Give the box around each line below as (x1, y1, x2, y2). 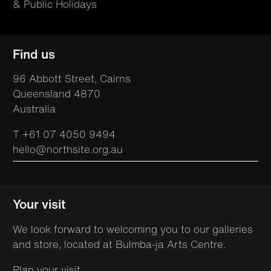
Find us (13, 44, 55, 64)
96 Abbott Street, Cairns (13, 71, 131, 87)
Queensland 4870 (13, 86, 100, 102)
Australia (13, 101, 56, 117)
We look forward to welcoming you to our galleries (13, 221, 253, 237)
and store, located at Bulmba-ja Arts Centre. (13, 236, 226, 252)
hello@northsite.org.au (13, 142, 123, 157)
